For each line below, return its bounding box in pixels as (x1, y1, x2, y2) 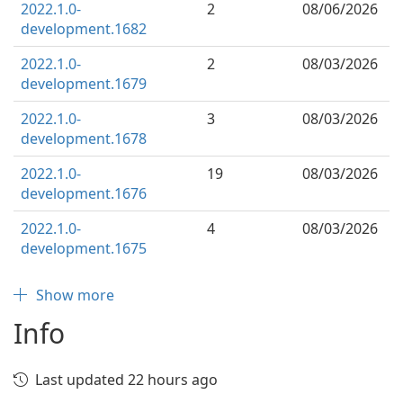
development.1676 (21, 184, 147, 203)
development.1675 (21, 238, 147, 258)
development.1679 (21, 74, 147, 94)
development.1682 (21, 19, 147, 39)
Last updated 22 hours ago (35, 370, 218, 390)
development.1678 (21, 129, 147, 148)
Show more (36, 285, 114, 305)
